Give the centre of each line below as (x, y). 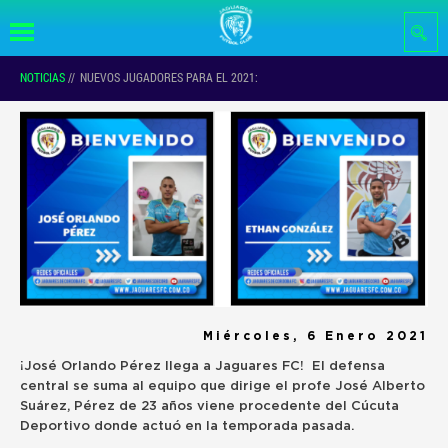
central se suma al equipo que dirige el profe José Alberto (222, 387)
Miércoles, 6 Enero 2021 (315, 335)
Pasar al (169, 15)
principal (170, 71)
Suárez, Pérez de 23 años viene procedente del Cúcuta (209, 407)
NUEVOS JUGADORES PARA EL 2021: (169, 77)
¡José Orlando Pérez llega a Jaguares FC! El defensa (202, 367)
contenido (175, 43)
